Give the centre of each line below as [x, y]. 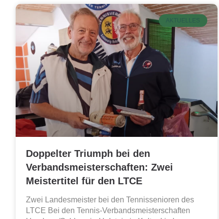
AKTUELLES [183, 21]
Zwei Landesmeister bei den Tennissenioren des [110, 200]
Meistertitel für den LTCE [84, 181]
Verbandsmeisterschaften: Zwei [99, 167]
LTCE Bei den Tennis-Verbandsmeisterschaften [108, 211]
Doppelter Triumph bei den [88, 154]
